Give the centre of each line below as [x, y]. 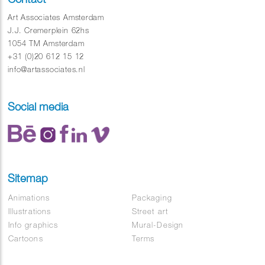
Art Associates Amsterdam [56, 18]
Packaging [152, 198]
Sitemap [28, 178]
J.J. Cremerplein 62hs [49, 31]
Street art [150, 212]
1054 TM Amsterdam [46, 44]
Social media [38, 107]
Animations [29, 198]
